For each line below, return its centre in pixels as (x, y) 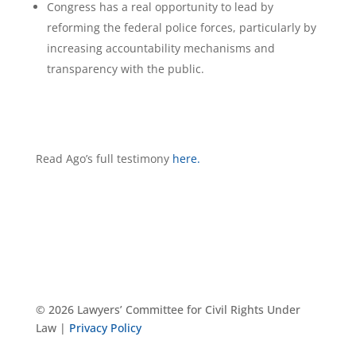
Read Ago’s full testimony (104, 159)
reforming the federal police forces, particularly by (181, 27)
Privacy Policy (105, 328)
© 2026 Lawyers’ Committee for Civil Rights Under (168, 310)
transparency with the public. (127, 69)
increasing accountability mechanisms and (161, 48)
